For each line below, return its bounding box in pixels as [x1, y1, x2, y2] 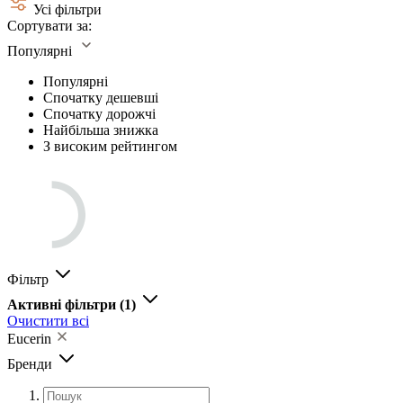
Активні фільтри [7, 296, 120, 312]
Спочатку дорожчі [43, 105, 156, 121]
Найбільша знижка [43, 121, 158, 138]
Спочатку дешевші [43, 89, 158, 105]
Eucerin [7, 330, 55, 346]
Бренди [7, 355, 56, 372]
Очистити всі [7, 312, 89, 328]
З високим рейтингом [43, 138, 177, 154]
